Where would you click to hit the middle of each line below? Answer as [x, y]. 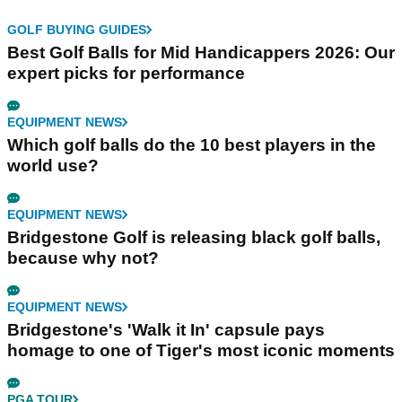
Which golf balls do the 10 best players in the [192, 144]
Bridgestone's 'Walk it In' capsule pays [166, 329]
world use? [53, 165]
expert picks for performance [126, 73]
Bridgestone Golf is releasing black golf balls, [194, 237]
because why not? [83, 258]
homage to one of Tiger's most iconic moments [201, 350]
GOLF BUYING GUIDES [77, 29]
